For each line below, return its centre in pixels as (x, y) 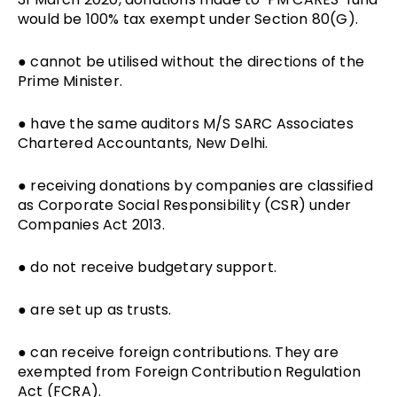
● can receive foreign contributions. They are (179, 352)
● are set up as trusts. (95, 309)
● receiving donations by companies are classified (195, 185)
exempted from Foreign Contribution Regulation (190, 371)
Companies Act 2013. (91, 224)
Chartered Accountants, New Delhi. (143, 143)
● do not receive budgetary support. (147, 267)
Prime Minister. (70, 81)
